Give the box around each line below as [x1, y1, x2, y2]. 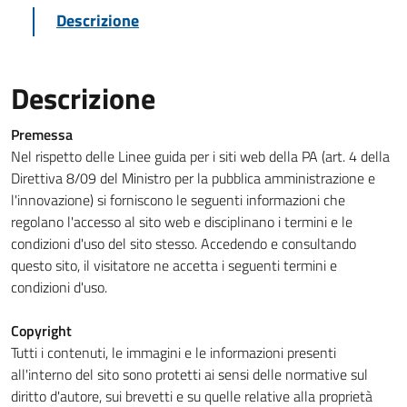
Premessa [11, 124, 73, 145]
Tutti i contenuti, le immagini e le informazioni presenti [11, 342, 336, 363]
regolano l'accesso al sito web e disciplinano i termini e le [11, 211, 352, 233]
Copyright [11, 320, 72, 342]
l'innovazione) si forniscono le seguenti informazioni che [11, 189, 345, 211]
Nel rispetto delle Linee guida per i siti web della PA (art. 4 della [11, 145, 390, 167]
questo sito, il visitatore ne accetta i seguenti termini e [11, 254, 337, 276]
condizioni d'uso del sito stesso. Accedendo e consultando [11, 233, 356, 254]
